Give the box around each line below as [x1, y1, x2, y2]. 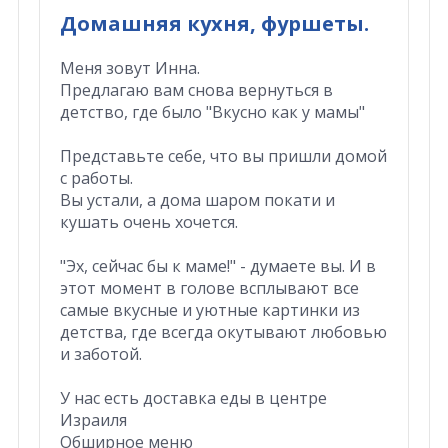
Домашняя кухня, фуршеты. [59, 9, 369, 37]
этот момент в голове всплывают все [59, 276, 359, 299]
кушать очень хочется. [59, 210, 238, 233]
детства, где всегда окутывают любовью [59, 320, 387, 343]
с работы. [59, 166, 133, 189]
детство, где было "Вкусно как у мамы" [59, 100, 365, 123]
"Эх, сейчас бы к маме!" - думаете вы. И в [59, 254, 376, 277]
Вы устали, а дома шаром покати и [59, 188, 335, 211]
